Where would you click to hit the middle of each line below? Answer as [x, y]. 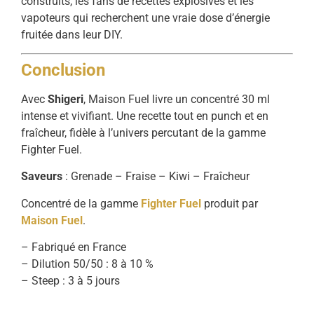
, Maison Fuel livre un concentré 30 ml [177, 99]
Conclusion [63, 70]
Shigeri [66, 99]
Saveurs [42, 177]
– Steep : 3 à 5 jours [70, 281]
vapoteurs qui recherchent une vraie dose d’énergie [145, 18]
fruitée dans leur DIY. [72, 34]
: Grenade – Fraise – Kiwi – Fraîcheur [156, 177]
